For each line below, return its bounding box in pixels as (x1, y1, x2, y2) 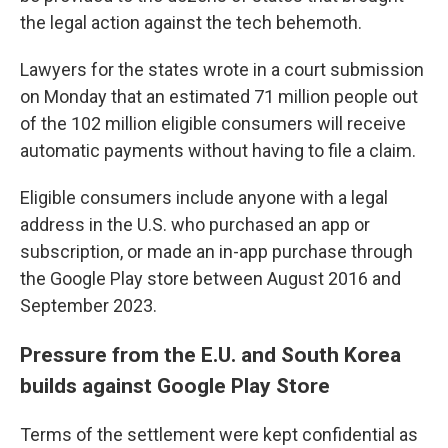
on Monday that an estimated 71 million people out (20, 85, 418, 107)
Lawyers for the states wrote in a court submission (20, 58, 424, 80)
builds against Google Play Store (20, 372, 330, 398)
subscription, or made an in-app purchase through (20, 240, 413, 262)
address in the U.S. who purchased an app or (20, 213, 370, 235)
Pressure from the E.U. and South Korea (20, 341, 401, 367)
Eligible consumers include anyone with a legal (20, 186, 388, 208)
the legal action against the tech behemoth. (20, 11, 362, 33)
